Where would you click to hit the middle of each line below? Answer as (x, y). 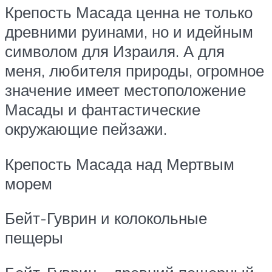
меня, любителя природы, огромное (134, 71)
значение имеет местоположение (125, 90)
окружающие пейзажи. (86, 129)
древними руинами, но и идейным (129, 32)
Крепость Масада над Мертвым (120, 164)
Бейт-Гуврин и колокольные (106, 218)
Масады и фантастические (103, 110)
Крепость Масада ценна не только (129, 12)
